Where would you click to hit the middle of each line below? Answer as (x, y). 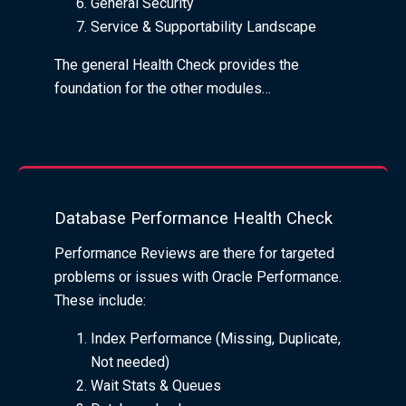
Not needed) (130, 362)
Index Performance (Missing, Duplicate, (216, 338)
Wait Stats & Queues (156, 385)
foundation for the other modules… (164, 88)
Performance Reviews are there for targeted (194, 253)
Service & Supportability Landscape (203, 26)
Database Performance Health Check (193, 217)
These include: (100, 300)
